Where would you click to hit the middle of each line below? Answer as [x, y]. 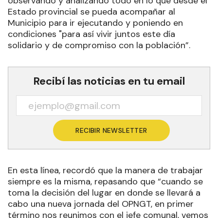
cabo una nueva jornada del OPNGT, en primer [101, 204]
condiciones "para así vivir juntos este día [91, 34]
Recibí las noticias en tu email [109, 81]
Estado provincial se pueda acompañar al [91, 12]
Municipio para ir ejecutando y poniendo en [95, 23]
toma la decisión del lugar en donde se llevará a [104, 193]
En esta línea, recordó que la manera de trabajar [105, 171]
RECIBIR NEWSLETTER [111, 131]
